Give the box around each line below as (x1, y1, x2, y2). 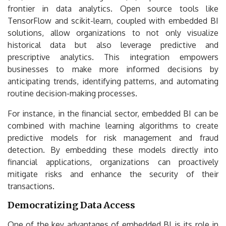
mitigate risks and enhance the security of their (8, 168, 218, 179)
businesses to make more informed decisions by (8, 64, 218, 74)
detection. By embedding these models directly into (8, 144, 218, 155)
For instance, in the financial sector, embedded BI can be (8, 108, 218, 119)
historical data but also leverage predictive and (8, 39, 218, 50)
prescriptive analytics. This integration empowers (8, 51, 218, 62)
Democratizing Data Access (8, 199, 135, 211)
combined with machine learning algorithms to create (8, 120, 218, 131)
